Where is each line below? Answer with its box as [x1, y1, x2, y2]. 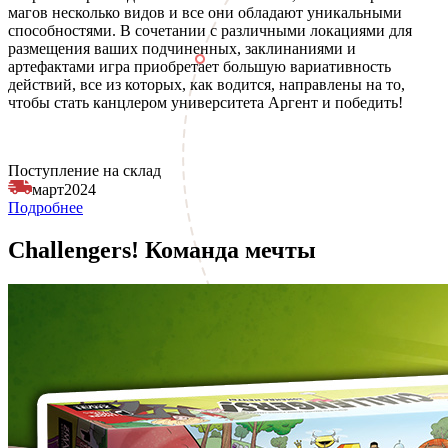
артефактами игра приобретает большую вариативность [8, 58, 391, 76]
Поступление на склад [8, 162, 161, 180]
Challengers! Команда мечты [8, 237, 316, 263]
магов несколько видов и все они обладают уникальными [8, 4, 402, 22]
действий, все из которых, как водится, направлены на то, [8, 76, 405, 94]
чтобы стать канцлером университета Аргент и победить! [8, 94, 407, 112]
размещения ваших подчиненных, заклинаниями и [8, 40, 356, 58]
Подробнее [8, 199, 83, 217]
